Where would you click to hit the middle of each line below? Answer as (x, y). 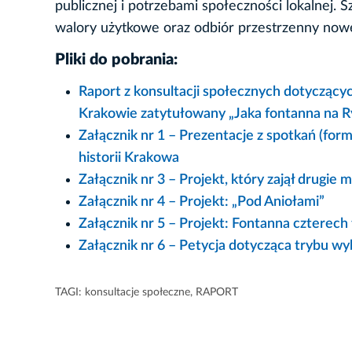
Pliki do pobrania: (116, 60)
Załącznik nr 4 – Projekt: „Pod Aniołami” (202, 202)
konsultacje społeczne (137, 293)
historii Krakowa (129, 158)
